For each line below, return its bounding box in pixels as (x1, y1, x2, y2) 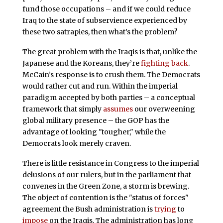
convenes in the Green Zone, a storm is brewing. (22, 181, 189, 191)
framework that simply (22, 105, 103, 114)
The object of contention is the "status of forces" (22, 193, 189, 202)
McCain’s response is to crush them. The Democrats (22, 70, 200, 80)
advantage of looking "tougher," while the (22, 127, 166, 137)
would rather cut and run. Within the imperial (22, 82, 178, 91)
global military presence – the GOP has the (22, 116, 169, 125)
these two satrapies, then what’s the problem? (22, 27, 177, 37)
